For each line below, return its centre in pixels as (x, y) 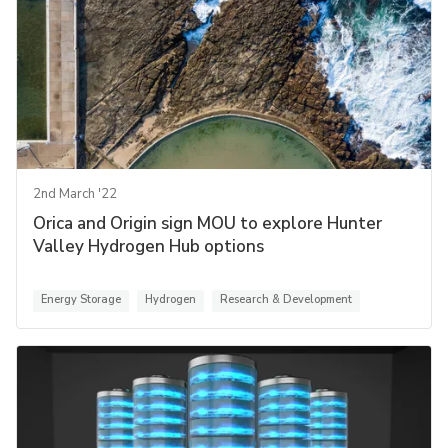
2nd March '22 (75, 193)
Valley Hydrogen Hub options (148, 246)
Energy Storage (81, 299)
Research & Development (286, 299)
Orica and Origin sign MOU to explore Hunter (207, 223)
